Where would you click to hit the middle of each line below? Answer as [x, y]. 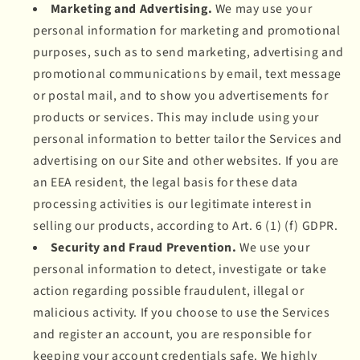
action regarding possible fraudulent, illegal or [169, 290]
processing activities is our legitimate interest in [173, 204]
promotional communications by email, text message [187, 74]
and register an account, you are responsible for [172, 334]
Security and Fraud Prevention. [143, 247]
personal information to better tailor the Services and [188, 139]
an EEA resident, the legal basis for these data [166, 182]
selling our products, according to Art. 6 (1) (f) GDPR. [186, 225]
